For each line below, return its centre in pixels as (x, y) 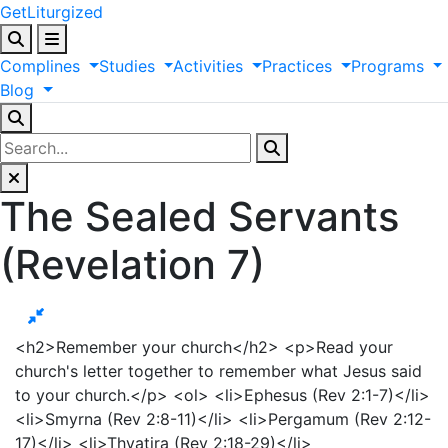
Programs (387, 66)
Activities (208, 66)
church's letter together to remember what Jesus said (218, 371)
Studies (126, 66)
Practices (297, 66)
